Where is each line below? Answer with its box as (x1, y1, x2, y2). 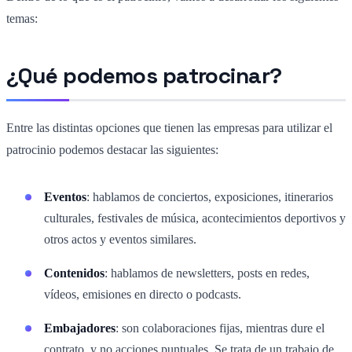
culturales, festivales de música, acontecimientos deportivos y (44, 211, 346, 225)
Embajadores (44, 321, 115, 335)
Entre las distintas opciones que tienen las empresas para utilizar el (6, 120, 332, 134)
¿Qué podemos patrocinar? (6, 60, 282, 90)
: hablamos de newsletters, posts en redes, (104, 266, 310, 280)
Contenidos (44, 266, 104, 280)
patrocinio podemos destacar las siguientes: (6, 142, 218, 156)
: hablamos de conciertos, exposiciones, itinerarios (86, 189, 333, 203)
